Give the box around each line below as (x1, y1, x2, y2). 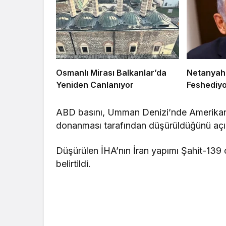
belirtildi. (56, 158, 91, 169)
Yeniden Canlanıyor (56, 80, 134, 90)
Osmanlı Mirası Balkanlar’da (56, 68, 166, 78)
